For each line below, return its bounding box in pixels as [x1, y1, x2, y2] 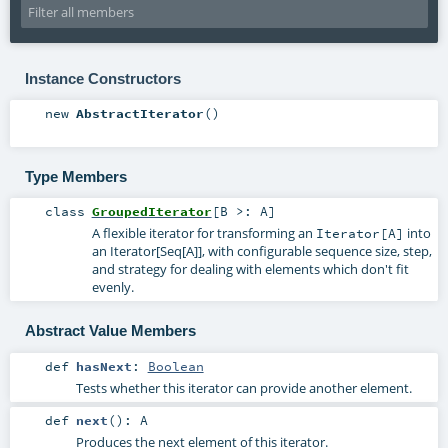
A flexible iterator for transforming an [91, 224, 316, 243]
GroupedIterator [91, 203, 212, 220]
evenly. [91, 278, 134, 297]
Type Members [24, 167, 127, 185]
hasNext [75, 357, 132, 374]
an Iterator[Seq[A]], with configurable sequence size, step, [91, 242, 432, 261]
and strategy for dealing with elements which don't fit [91, 260, 409, 279]
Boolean [147, 357, 204, 374]
